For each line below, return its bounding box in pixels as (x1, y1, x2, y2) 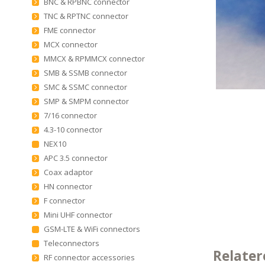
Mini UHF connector (43, 209, 112, 220)
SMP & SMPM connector (43, 96, 129, 106)
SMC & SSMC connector (43, 82, 127, 92)
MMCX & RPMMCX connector (43, 53, 145, 64)
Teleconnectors (43, 238, 99, 248)
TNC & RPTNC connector (43, 11, 128, 21)
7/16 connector (43, 110, 97, 121)
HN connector (43, 181, 92, 192)
